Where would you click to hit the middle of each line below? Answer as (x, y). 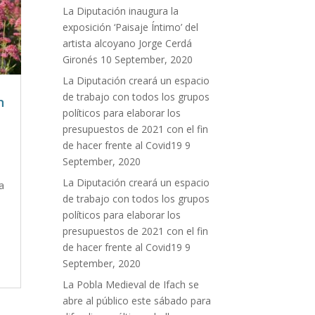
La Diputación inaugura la (121, 11)
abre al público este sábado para (137, 300)
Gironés (81, 59)
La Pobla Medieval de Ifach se (131, 284)
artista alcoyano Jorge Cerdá (128, 43)
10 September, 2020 (147, 59)
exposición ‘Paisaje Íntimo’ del (131, 27)
